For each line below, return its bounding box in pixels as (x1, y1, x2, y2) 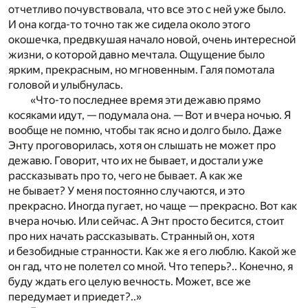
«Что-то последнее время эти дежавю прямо (30, 93, 261, 107)
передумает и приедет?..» (8, 289, 142, 303)
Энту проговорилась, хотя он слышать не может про (8, 138, 276, 152)
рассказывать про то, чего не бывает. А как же (8, 168, 243, 182)
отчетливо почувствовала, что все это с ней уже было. (8, 2, 286, 16)
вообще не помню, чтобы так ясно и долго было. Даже (8, 123, 282, 137)
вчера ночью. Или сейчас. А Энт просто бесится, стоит (8, 214, 285, 228)
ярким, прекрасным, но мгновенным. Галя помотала (8, 63, 274, 76)
